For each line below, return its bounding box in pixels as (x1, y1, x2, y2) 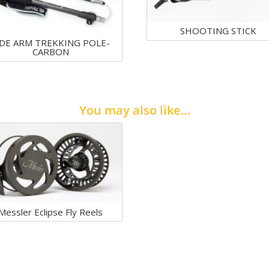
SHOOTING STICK (180, 25, 256, 37)
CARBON (32, 46, 69, 58)
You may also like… (79, 102, 190, 119)
